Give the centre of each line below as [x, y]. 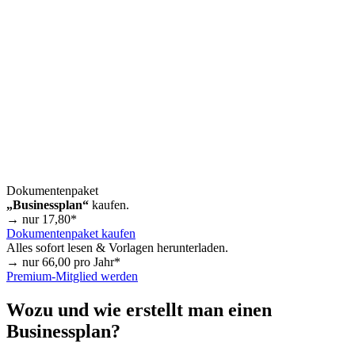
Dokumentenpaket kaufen [71, 233]
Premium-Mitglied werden [72, 276]
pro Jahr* [95, 261]
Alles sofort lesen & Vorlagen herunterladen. [117, 247]
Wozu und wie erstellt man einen [139, 309]
